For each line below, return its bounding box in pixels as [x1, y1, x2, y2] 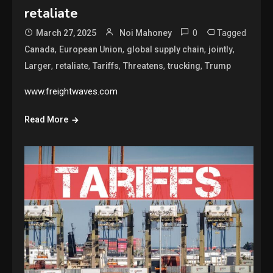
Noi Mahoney [119, 27, 172, 38]
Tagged [217, 27, 247, 38]
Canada [24, 44, 55, 54]
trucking [168, 60, 201, 71]
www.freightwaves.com [24, 85, 118, 97]
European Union [59, 44, 123, 54]
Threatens [123, 60, 164, 71]
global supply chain [127, 44, 205, 54]
